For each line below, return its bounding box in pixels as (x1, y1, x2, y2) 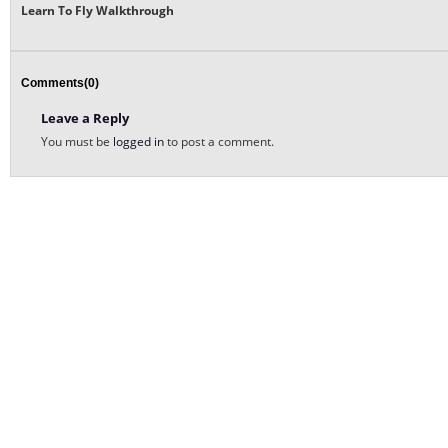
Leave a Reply (41, 109, 129, 128)
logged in (113, 133, 167, 151)
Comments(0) (21, 76, 99, 91)
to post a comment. (167, 133, 274, 151)
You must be (41, 133, 113, 151)
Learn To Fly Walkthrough (21, 2, 174, 20)
